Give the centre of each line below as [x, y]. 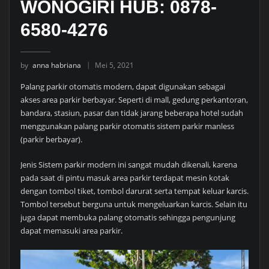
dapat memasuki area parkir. [71, 231]
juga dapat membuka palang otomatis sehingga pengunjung [128, 218]
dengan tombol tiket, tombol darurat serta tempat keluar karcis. [134, 191]
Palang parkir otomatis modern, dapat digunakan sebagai [122, 86]
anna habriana [56, 65]
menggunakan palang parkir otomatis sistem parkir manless [127, 126]
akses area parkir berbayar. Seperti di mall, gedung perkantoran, [134, 99]
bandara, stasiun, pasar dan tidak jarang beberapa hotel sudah [131, 113]
